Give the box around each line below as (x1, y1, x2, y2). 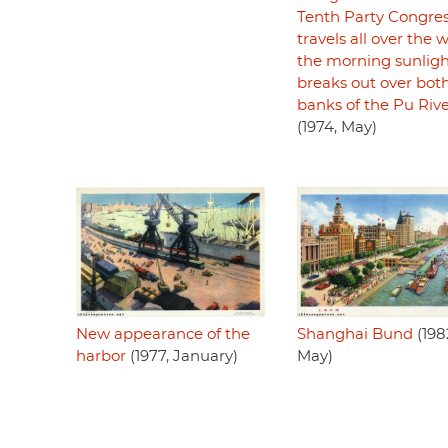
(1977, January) (126, 349, 238, 365)
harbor (76, 349, 126, 365)
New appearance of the (76, 327, 250, 343)
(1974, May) (296, 119, 377, 135)
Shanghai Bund (296, 326, 413, 342)
